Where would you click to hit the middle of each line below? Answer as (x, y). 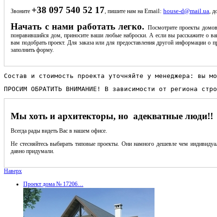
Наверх (13, 171)
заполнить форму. (32, 50)
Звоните (21, 11)
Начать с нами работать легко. (79, 26)
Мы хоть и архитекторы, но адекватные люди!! (112, 116)
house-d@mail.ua (186, 11)
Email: (154, 11)
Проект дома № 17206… (53, 184)
